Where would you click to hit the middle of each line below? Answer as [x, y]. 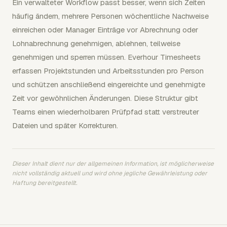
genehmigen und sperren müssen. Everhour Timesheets [106, 57]
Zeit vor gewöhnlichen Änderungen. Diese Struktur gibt [105, 98]
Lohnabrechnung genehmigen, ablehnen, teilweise [96, 43]
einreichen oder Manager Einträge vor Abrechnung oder [105, 29]
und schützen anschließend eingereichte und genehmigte [109, 84]
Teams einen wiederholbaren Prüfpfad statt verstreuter [106, 111]
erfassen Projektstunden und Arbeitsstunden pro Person [108, 70]
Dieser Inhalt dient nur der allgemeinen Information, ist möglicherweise [113, 163]
